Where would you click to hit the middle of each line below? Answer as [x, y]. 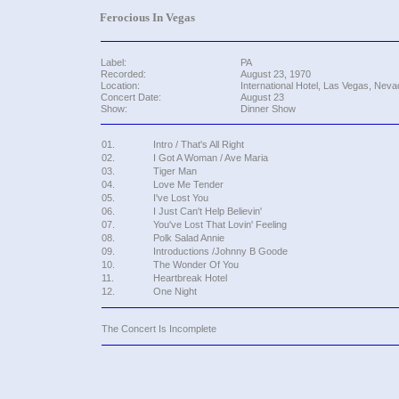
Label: [113, 62]
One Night [175, 291]
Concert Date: [130, 97]
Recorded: [123, 74]
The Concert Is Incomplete [159, 329]
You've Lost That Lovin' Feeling [220, 224]
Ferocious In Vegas [147, 17]
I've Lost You [180, 198]
